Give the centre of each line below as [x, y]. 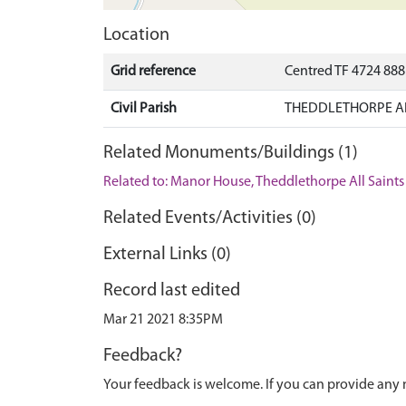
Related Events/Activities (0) [210, 218]
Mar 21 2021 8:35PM [163, 320]
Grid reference [153, 72]
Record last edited [172, 291]
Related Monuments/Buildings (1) [231, 153]
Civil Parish [144, 109]
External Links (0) [167, 255]
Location [136, 35]
